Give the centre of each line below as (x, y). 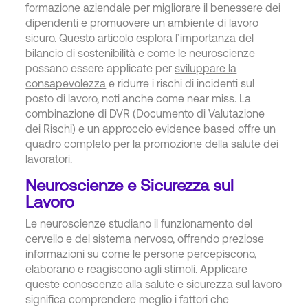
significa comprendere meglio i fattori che (128, 299)
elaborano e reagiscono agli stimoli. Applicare (137, 268)
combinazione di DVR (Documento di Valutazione (145, 113)
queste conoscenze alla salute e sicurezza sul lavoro (154, 284)
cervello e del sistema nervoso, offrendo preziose (145, 238)
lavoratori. (49, 158)
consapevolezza (66, 83)
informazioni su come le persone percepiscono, (141, 253)
